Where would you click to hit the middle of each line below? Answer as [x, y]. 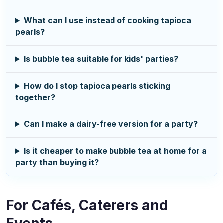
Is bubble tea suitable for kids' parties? [101, 59]
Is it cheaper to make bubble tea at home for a [115, 151]
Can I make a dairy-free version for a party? [111, 124]
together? [35, 97]
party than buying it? [57, 162]
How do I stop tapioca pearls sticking [97, 86]
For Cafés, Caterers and [87, 205]
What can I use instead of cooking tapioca [107, 20]
